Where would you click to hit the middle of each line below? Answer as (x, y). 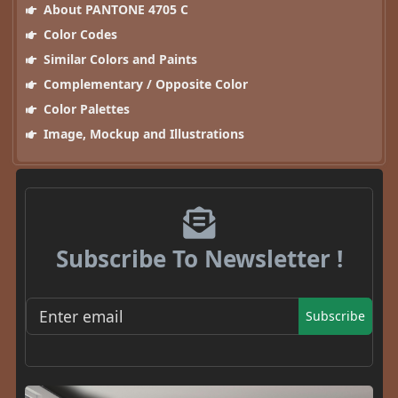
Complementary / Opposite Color (143, 84)
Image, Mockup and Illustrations (142, 133)
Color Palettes (84, 108)
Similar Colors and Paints (118, 59)
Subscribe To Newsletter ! (199, 258)
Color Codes (78, 34)
